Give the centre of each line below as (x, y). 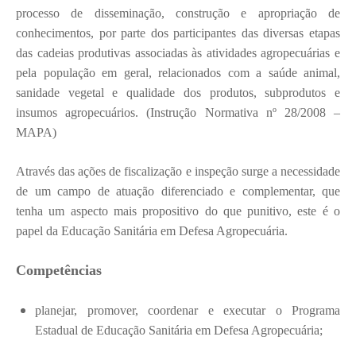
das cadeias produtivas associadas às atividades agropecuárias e (178, 53)
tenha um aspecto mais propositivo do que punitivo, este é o (178, 211)
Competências (59, 270)
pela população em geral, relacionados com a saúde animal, (178, 73)
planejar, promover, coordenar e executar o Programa (188, 310)
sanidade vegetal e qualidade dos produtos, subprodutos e (178, 93)
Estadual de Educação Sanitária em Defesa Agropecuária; (179, 330)
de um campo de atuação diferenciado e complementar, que (178, 191)
